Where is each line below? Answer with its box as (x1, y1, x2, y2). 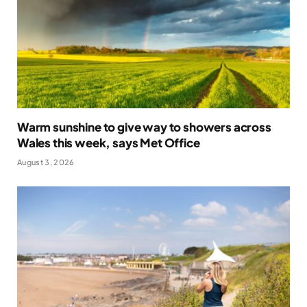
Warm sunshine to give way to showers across (17, 119, 271, 135)
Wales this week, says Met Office (17, 135, 200, 151)
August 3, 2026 (17, 158, 75, 167)
